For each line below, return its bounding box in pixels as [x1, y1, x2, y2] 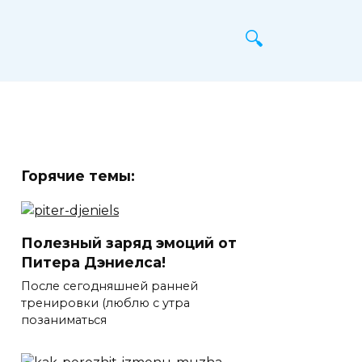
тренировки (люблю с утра [21, 295, 190, 310]
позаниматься [21, 312, 107, 327]
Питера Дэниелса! [21, 253, 166, 271]
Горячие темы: [21, 167, 135, 184]
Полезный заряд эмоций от [21, 234, 237, 251]
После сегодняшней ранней [21, 278, 198, 293]
